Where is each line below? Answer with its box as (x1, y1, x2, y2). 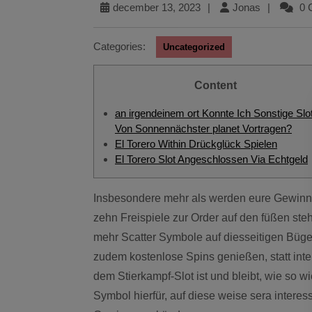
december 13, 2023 (113, 1, 201, 13)
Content (202, 79, 237, 91)
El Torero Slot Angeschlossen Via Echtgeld (115, 153, 308, 165)
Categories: (93, 40, 146, 52)
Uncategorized (163, 42, 225, 52)
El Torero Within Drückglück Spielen (115, 138, 277, 150)
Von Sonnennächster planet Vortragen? (115, 123, 292, 134)
